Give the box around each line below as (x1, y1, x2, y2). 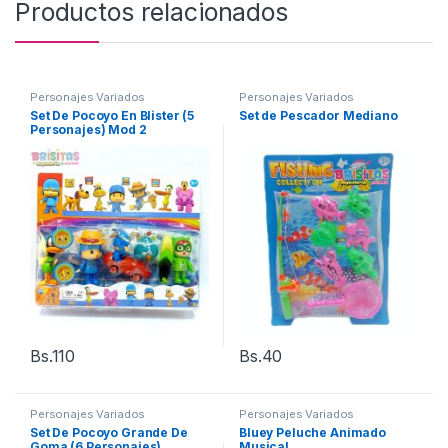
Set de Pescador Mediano (238, 107, 398, 123)
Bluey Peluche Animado (238, 425, 387, 441)
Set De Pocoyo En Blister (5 (29, 107, 195, 123)
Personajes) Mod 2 (29, 121, 147, 137)
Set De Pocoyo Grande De (29, 425, 188, 441)
